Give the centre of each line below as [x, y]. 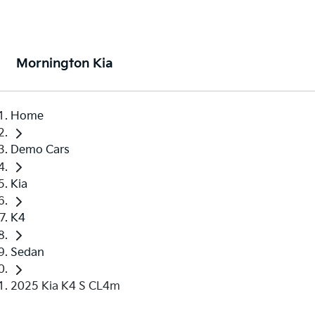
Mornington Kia [65, 64]
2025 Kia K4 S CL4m [65, 286]
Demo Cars [40, 150]
